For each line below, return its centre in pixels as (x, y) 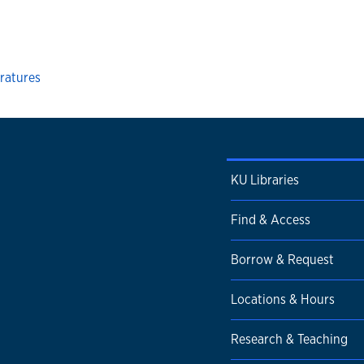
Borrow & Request (282, 259)
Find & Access (271, 219)
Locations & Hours (283, 299)
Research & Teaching (289, 339)
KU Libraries (265, 180)
